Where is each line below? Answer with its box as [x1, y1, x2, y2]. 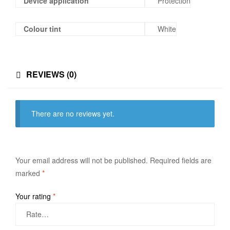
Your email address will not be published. [15, 155, 148, 166]
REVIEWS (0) [26, 68, 76, 80]
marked [15, 168, 42, 179]
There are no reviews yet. [31, 108, 115, 119]
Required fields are [150, 155, 212, 166]
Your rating [15, 190, 53, 201]
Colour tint [24, 24, 61, 34]
